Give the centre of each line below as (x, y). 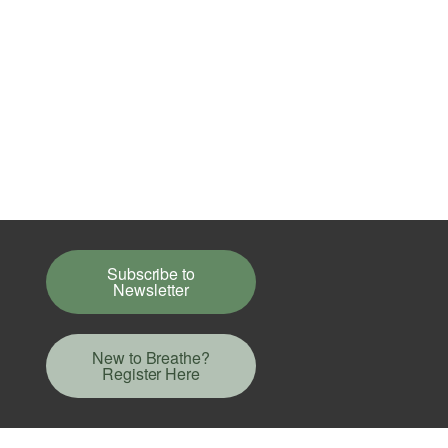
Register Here (151, 373)
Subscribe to (151, 273)
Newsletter (151, 289)
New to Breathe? (151, 357)
